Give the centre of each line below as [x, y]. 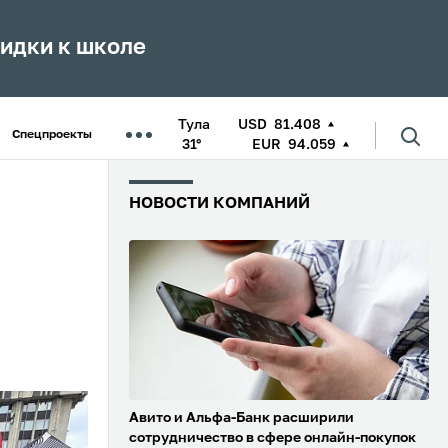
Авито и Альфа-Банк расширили [241, 418]
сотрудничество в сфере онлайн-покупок [272, 438]
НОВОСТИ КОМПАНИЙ [219, 204]
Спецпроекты [52, 135]
